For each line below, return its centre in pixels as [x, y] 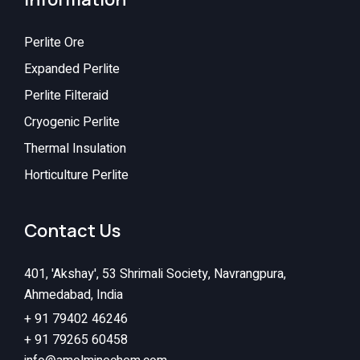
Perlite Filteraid [66, 95]
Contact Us [72, 230]
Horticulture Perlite [76, 175]
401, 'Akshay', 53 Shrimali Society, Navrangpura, [155, 274]
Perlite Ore [54, 42]
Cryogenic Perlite [72, 122]
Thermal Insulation [75, 148]
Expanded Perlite [72, 69]
